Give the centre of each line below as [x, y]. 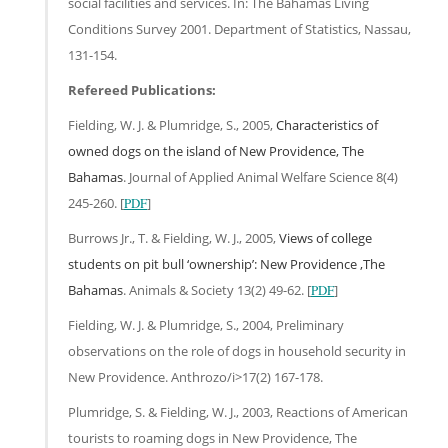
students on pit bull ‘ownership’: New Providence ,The [226, 263]
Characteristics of [327, 124]
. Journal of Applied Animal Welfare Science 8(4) [260, 176]
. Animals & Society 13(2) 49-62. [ [217, 289]
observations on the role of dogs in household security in [237, 350]
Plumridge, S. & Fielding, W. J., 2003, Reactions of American [238, 411]
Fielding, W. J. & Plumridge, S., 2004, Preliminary [206, 324]
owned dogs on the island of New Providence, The [216, 150]
